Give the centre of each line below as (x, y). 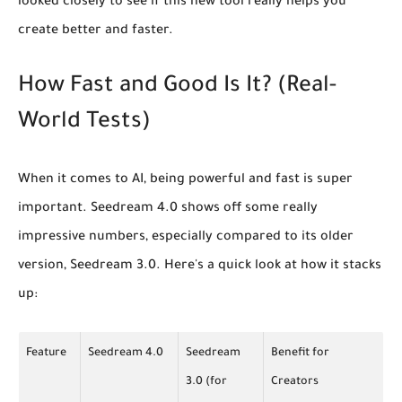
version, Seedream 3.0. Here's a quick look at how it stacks (200, 267)
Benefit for (300, 354)
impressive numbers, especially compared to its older (186, 238)
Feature (46, 354)
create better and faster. (96, 32)
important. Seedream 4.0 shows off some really (168, 210)
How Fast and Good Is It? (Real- (177, 88)
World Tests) (84, 124)
